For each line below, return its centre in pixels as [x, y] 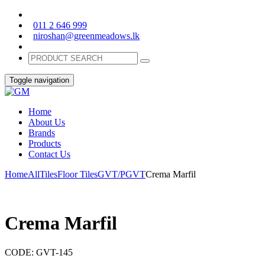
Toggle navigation [39, 80]
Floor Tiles [77, 174]
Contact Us [49, 154]
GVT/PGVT [122, 174]
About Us [47, 122]
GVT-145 [54, 252]
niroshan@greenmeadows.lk [86, 36]
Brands [42, 133]
